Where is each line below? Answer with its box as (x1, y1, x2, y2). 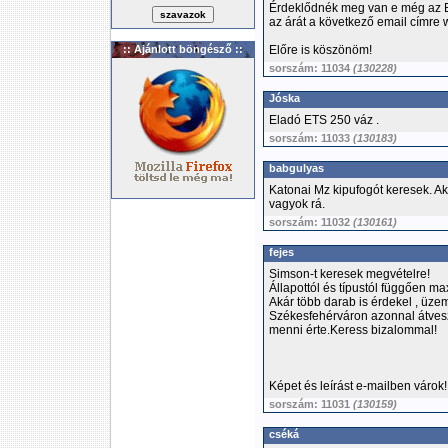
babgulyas (269, 162, 324, 174)
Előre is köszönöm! (269, 43, 372, 57)
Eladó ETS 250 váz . (269, 113, 379, 127)
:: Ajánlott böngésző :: (123, 43, 243, 55)
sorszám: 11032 (269, 216, 353, 228)
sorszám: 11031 (269, 398, 353, 410)
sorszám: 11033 (269, 132, 353, 144)
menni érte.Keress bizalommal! (269, 323, 437, 337)
